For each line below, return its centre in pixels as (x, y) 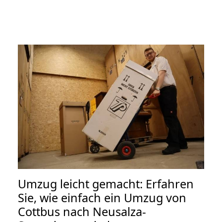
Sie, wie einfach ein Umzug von (102, 197)
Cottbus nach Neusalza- (82, 211)
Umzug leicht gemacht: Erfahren (106, 184)
